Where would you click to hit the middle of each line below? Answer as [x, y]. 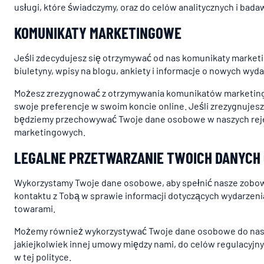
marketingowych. [50, 132]
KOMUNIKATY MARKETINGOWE [98, 32]
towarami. [35, 208]
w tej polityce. [43, 257]
